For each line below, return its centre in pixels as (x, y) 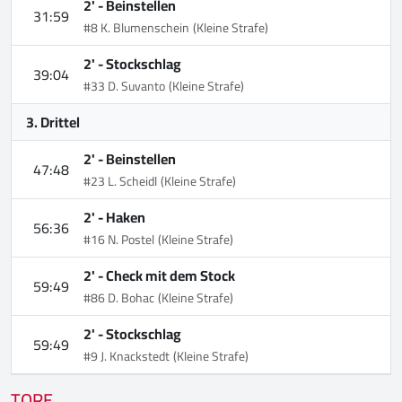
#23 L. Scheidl (120, 182)
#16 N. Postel (119, 240)
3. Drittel (53, 122)
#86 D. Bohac (119, 298)
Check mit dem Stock (170, 276)
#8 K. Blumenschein (136, 28)
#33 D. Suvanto (124, 87)
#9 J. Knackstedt (127, 357)
